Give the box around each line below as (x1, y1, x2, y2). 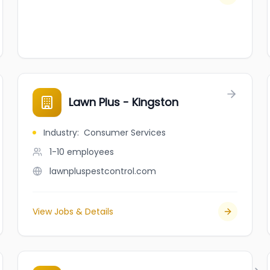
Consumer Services (84, 127, 166, 139)
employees (67, 146, 115, 158)
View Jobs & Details (33, 206, 114, 218)
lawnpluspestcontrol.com (49, 165, 157, 177)
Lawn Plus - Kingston (69, 95, 179, 110)
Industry (43, 127, 78, 139)
